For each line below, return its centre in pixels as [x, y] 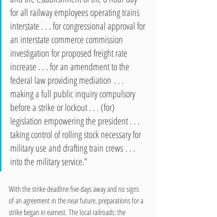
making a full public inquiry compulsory [74, 93]
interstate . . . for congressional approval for [79, 26]
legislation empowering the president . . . [76, 121]
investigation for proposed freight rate [70, 53]
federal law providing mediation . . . [68, 80]
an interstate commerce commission [68, 39]
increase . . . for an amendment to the [71, 66]
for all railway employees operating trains [76, 12]
